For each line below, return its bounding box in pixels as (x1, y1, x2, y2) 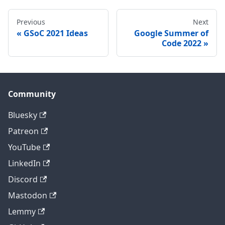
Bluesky (8, 109, 37, 121)
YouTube (8, 142, 41, 153)
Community (8, 88, 56, 99)
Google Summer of (134, 27, 208, 39)
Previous (17, 17, 45, 27)
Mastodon (8, 190, 47, 201)
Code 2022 (162, 37, 201, 49)
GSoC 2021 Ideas (24, 27, 88, 39)
